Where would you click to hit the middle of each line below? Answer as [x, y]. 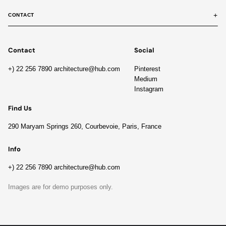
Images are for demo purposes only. [61, 187]
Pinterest [147, 69]
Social [144, 50]
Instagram [149, 89]
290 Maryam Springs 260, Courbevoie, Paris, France [85, 127]
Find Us [20, 108]
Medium [146, 79]
